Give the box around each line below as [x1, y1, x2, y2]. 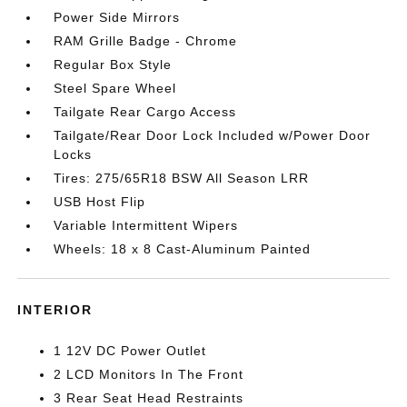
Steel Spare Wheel [54, 81, 177, 95]
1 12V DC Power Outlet [54, 343, 207, 358]
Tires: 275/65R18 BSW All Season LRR [54, 171, 310, 185]
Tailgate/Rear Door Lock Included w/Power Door [54, 128, 372, 143]
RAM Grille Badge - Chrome [54, 34, 238, 48]
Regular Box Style [54, 57, 173, 72]
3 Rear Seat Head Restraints [54, 391, 244, 405]
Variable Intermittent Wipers [54, 218, 239, 233]
